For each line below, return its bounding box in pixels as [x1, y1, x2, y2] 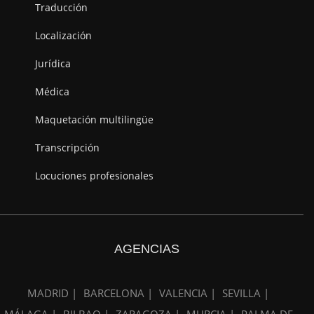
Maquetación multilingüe [35, 113, 153, 127]
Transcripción [35, 141, 100, 155]
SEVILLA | [222, 286, 269, 301]
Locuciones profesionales [35, 169, 153, 183]
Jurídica [35, 57, 71, 71]
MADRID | [27, 286, 77, 301]
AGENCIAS [114, 242, 179, 257]
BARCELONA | [83, 286, 153, 301]
